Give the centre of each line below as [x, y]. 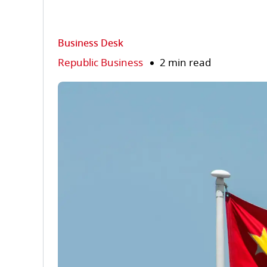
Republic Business [100, 63]
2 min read [185, 63]
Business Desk [91, 44]
